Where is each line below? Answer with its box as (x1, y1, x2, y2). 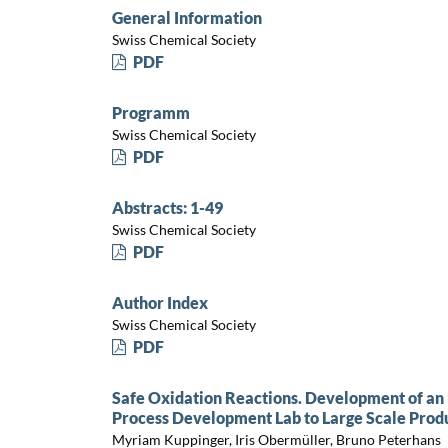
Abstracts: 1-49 (111, 197, 223, 217)
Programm (111, 102, 190, 122)
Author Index (111, 292, 208, 312)
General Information (111, 7, 262, 27)
